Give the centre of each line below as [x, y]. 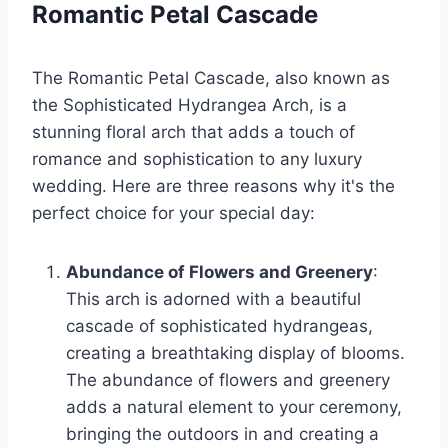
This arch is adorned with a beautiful [213, 299]
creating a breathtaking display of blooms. [235, 353]
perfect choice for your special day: [173, 213]
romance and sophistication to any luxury [197, 159]
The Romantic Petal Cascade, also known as [211, 78]
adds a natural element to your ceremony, [234, 407]
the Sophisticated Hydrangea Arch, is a [189, 105]
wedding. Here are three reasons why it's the [213, 186]
